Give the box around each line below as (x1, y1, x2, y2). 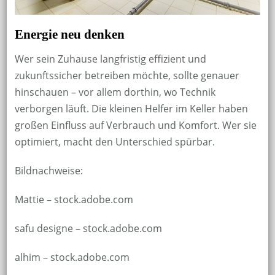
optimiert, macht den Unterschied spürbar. (14, 135, 215, 149)
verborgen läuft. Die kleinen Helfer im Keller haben (14, 102, 248, 116)
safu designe (14, 222, 73, 236)
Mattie (14, 193, 44, 207)
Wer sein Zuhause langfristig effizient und (14, 52, 206, 66)
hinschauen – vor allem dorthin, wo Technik (14, 85, 215, 99)
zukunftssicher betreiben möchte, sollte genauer (14, 69, 239, 83)
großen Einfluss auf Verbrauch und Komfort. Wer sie (14, 118, 257, 133)
